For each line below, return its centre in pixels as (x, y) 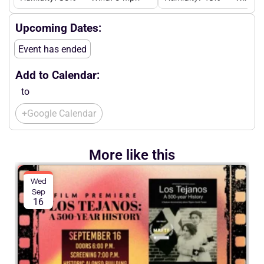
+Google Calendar (59, 114)
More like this (132, 155)
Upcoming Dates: (58, 29)
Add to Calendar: (57, 76)
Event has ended (52, 49)
